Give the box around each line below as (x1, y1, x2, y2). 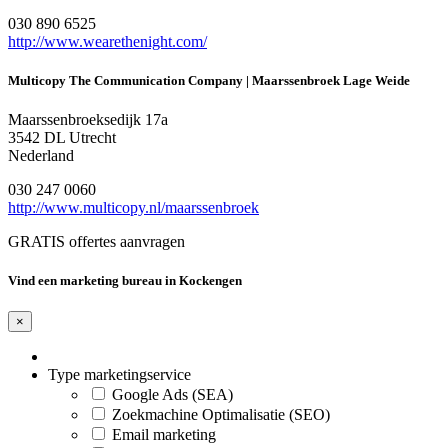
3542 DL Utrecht (8, 129, 116, 147)
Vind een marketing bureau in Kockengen (8, 273, 242, 289)
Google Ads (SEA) (112, 386, 233, 404)
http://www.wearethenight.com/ (8, 32, 207, 50)
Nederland (8, 147, 74, 165)
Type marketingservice (48, 366, 191, 384)
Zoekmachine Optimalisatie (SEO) (112, 406, 330, 424)
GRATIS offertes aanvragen (8, 233, 185, 251)
